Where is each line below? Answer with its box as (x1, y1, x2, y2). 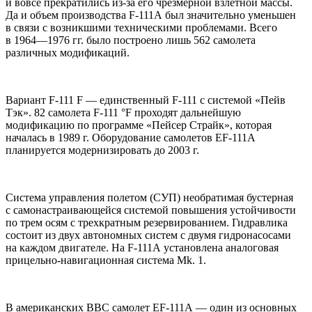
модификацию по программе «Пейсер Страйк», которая (6, 119, 272, 132)
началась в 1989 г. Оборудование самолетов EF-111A (6, 132, 255, 144)
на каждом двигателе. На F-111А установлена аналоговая (6, 242, 279, 254)
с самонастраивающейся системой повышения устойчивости (6, 204, 296, 217)
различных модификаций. (6, 47, 130, 59)
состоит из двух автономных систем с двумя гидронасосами (6, 229, 291, 242)
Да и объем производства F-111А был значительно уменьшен (6, 9, 296, 22)
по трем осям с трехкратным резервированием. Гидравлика (6, 217, 288, 229)
